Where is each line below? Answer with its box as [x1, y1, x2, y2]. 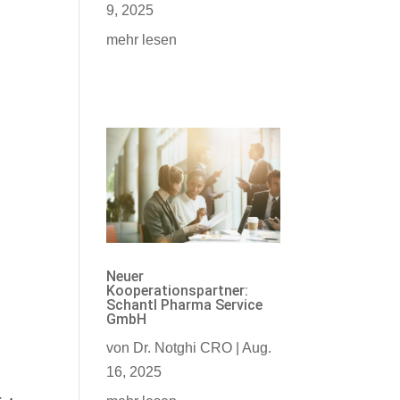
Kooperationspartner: [106, 282, 249, 300]
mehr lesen [106, 31, 178, 47]
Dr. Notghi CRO [133, 340, 233, 356]
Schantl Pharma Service [106, 296, 263, 314]
